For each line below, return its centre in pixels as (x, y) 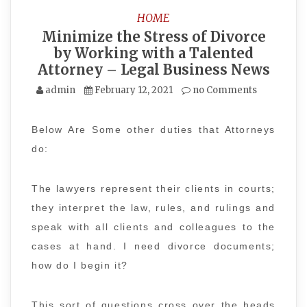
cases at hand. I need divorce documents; (153, 246)
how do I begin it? (80, 265)
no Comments (224, 90)
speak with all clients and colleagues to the (153, 227)
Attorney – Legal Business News (153, 70)
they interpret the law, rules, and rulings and (153, 208)
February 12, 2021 (134, 90)
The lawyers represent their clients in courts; (153, 188)
